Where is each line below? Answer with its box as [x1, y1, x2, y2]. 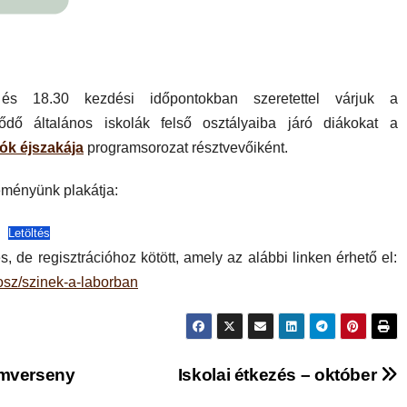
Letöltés [7, 226, 50, 240]
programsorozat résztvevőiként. [84, 140, 288, 155]
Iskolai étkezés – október [177, 365, 381, 384]
